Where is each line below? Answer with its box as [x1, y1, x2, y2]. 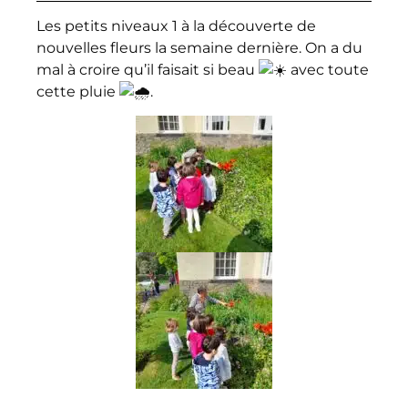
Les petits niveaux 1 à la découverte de [36, 16, 316, 35]
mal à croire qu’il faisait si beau [36, 60, 259, 78]
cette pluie [36, 82, 119, 100]
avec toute [287, 60, 369, 78]
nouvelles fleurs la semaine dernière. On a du [36, 38, 362, 56]
